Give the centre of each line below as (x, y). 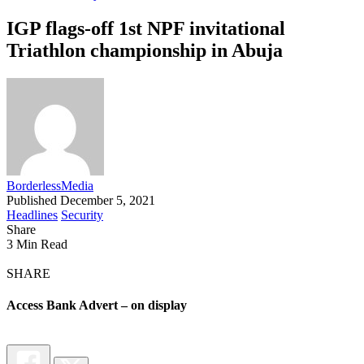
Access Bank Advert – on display (97, 305)
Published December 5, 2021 (81, 200)
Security (82, 214)
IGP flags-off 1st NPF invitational (146, 28)
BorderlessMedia (50, 185)
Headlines (32, 214)
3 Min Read (37, 244)
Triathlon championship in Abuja (145, 50)
